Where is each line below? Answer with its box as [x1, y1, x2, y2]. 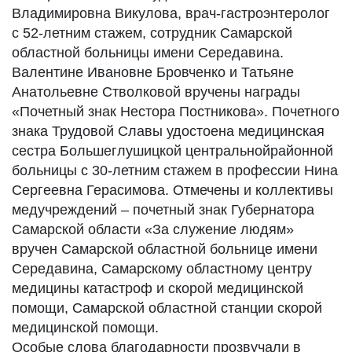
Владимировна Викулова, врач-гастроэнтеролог [12, 5, 330, 21]
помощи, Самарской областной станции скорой [12, 300, 322, 316]
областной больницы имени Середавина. [12, 45, 284, 60]
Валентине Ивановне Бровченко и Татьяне [12, 64, 294, 80]
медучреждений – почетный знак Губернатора [12, 202, 314, 218]
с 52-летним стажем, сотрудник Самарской [12, 25, 292, 41]
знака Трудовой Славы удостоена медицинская [12, 123, 324, 139]
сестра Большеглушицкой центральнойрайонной [12, 143, 333, 159]
